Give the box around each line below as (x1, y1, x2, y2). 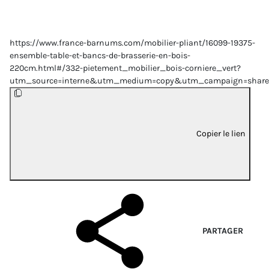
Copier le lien (196, 128, 246, 139)
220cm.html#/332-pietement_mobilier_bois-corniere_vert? (10, 63, 241, 74)
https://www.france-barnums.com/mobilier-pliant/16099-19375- (10, 38, 255, 49)
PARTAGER (202, 225, 243, 236)
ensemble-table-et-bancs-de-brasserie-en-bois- (10, 50, 190, 61)
